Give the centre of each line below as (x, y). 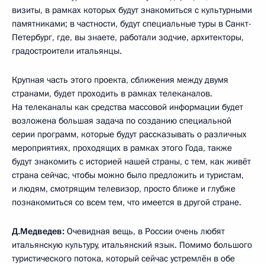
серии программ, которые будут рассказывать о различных (129, 134)
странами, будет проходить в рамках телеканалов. (112, 93)
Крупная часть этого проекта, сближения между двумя (120, 80)
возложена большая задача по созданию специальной (122, 120)
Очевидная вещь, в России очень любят (145, 231)
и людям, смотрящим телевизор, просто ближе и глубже (124, 188)
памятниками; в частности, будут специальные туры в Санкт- (132, 23)
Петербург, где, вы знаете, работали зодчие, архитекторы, (128, 37)
